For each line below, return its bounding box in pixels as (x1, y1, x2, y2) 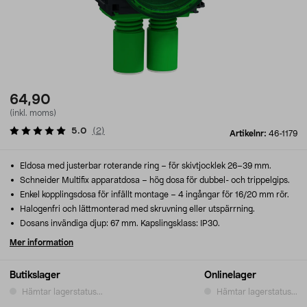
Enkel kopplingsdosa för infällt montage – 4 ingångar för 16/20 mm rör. (18, 191, 289, 199)
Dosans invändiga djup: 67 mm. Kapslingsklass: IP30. (18, 219, 220, 228)
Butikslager (10, 271, 60, 280)
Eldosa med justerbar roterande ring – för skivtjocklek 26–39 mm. (18, 162, 271, 170)
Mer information (10, 238, 73, 247)
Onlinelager (204, 271, 256, 280)
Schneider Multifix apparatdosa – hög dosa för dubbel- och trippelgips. (18, 176, 290, 184)
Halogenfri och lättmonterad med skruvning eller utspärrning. (18, 205, 255, 213)
